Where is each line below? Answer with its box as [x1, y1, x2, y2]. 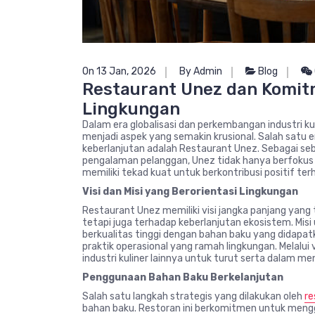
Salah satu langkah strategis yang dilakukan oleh [82, 290, 304, 303]
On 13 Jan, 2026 [82, 65, 156, 78]
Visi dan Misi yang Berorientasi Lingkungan [82, 186, 298, 198]
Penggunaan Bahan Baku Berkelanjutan [82, 271, 283, 284]
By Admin [179, 65, 222, 78]
